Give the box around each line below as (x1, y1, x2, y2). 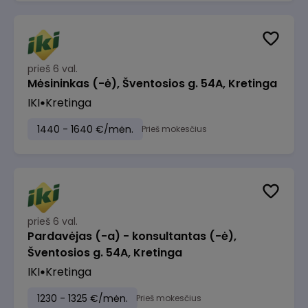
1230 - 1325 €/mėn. (37, 291, 128, 305)
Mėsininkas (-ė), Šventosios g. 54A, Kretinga (27, 76, 277, 91)
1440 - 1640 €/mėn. (37, 122, 133, 136)
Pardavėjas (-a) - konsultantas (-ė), (27, 228, 236, 244)
